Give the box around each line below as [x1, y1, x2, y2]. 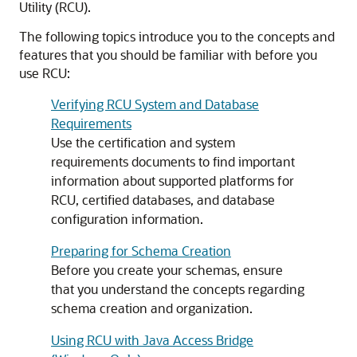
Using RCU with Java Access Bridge [51, 331, 253, 348]
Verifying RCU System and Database [51, 96, 259, 112]
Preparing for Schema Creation [51, 242, 231, 259]
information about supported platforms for [51, 172, 294, 189]
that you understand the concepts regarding [51, 280, 304, 297]
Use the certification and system [51, 134, 235, 151]
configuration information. [51, 210, 203, 227]
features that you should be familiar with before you [19, 46, 317, 63]
